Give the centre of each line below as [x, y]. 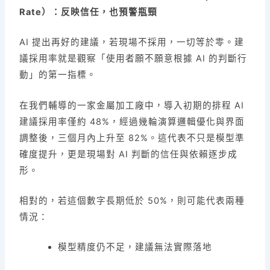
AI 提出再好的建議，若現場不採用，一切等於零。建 [132, 42]
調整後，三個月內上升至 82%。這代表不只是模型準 [132, 138]
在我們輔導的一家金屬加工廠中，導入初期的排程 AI [132, 105]
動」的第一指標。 [58, 75]
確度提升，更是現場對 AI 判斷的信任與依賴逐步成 [129, 154]
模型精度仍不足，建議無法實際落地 [135, 247]
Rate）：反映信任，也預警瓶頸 [89, 12]
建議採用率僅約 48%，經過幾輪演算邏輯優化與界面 [132, 121]
